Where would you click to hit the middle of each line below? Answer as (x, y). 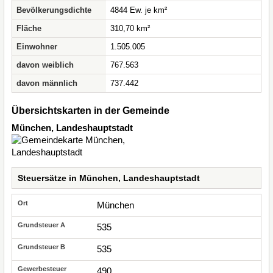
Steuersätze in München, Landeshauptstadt (109, 178)
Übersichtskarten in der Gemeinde (90, 111)
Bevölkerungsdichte (54, 10)
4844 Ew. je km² (139, 10)
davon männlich (47, 83)
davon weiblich (45, 65)
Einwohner (37, 47)
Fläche (29, 28)
